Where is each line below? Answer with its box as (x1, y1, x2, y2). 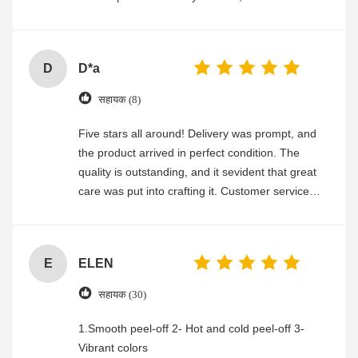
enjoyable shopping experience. (78, 223, 239, 237)
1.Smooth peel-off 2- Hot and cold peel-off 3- (78, 322, 304, 336)
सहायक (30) (98, 288, 146, 300)
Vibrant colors (78, 341, 148, 355)
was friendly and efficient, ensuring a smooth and (78, 204, 326, 217)
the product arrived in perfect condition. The (78, 146, 300, 160)
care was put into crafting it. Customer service (78, 185, 309, 198)
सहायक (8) (98, 93, 141, 105)
